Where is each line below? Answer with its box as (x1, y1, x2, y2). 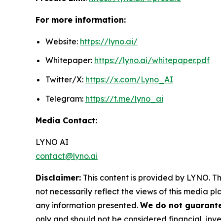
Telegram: (45, 93, 85, 104)
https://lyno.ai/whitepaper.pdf (94, 55, 210, 66)
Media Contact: (36, 115, 97, 125)
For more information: (36, 14, 126, 25)
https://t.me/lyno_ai (85, 93, 163, 104)
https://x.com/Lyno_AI (85, 74, 173, 85)
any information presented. (36, 200, 140, 210)
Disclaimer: (36, 172, 81, 183)
